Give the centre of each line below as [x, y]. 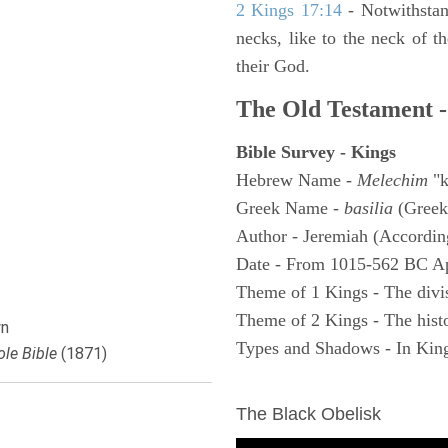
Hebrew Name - [296, 180]
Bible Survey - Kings [316, 152]
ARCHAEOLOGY [307, 386]
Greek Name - [290, 208]
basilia [368, 208]
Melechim [392, 180]
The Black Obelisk [308, 414]
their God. [273, 66]
